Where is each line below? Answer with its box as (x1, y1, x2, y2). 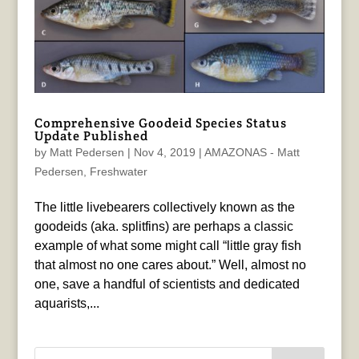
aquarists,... (34, 296, 99, 311)
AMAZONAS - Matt (204, 146, 300, 159)
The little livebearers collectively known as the (34, 200, 295, 215)
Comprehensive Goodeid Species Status (34, 115, 287, 132)
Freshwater (89, 165, 147, 179)
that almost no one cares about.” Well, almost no (34, 258, 306, 272)
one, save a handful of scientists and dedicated (34, 277, 300, 292)
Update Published (34, 127, 148, 145)
